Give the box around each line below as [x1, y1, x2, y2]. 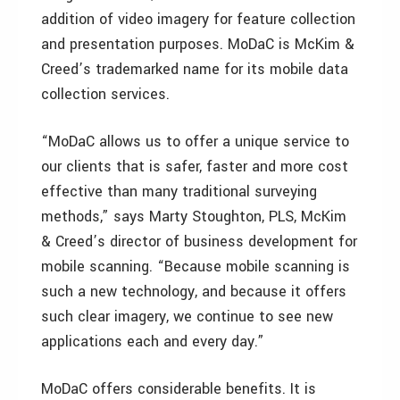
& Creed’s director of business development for [41, 231, 357, 252]
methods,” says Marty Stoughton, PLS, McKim [41, 206, 346, 227]
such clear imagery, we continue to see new [41, 306, 333, 327]
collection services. [41, 84, 170, 104]
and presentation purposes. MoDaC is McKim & [41, 34, 354, 54]
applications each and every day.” [41, 331, 264, 352]
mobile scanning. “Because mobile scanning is [41, 256, 350, 277]
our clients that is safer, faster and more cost [41, 156, 348, 177]
